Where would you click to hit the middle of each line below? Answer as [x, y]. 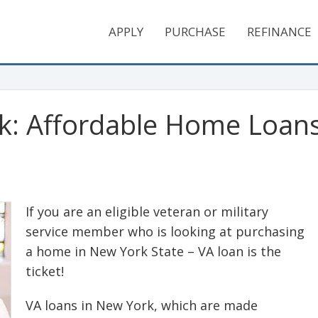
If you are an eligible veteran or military [147, 212]
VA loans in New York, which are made [142, 305]
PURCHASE [195, 32]
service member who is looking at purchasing [165, 231]
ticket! [45, 271]
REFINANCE [279, 32]
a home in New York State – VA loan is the [153, 251]
